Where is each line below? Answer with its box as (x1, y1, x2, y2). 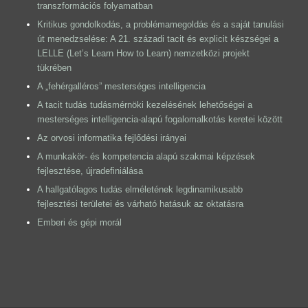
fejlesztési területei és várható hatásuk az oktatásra (36, 199, 243, 210)
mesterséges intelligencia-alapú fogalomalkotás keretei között (36, 114, 283, 125)
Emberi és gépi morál (36, 217, 122, 228)
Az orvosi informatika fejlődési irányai (36, 133, 186, 144)
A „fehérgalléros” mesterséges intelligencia (36, 81, 206, 92)
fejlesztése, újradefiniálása (36, 166, 143, 177)
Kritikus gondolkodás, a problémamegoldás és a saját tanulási (36, 19, 284, 30)
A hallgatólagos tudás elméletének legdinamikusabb (36, 184, 243, 195)
